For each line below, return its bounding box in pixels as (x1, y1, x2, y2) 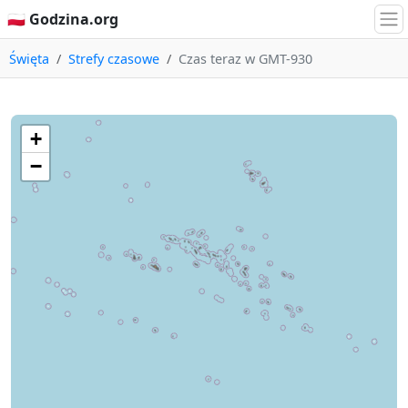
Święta (9, 50, 49, 67)
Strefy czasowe (68, 50, 159, 67)
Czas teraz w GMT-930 (178, 50, 312, 67)
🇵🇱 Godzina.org (7, 9, 118, 30)
